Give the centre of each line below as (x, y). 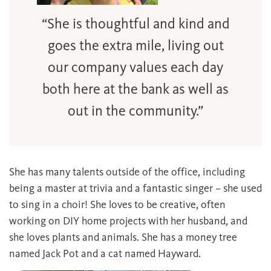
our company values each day (135, 67)
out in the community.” (135, 111)
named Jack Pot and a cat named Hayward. (105, 253)
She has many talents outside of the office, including (127, 172)
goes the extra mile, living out (135, 45)
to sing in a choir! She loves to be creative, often (117, 204)
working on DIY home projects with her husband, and (128, 221)
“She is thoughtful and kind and (135, 24)
